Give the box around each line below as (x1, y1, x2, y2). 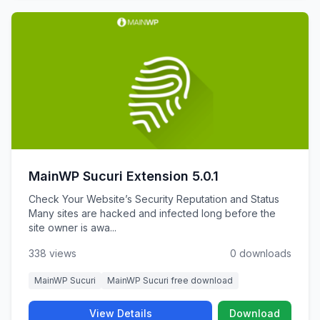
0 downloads (230, 247, 291, 259)
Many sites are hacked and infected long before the (29, 207, 276, 219)
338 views (29, 247, 76, 259)
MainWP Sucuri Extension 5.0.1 (29, 169, 219, 184)
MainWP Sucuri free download (107, 275, 233, 286)
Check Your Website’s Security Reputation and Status (29, 193, 279, 205)
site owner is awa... (29, 221, 116, 234)
